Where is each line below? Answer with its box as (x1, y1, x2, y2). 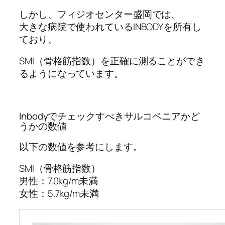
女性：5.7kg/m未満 (19, 187, 99, 200)
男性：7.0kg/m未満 (19, 174, 98, 188)
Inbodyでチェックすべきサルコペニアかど (19, 109, 200, 123)
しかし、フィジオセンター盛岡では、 (19, 7, 181, 21)
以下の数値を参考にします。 (19, 140, 143, 153)
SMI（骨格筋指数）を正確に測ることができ (19, 54, 205, 68)
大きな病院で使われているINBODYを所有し (19, 20, 201, 33)
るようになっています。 (19, 67, 124, 80)
